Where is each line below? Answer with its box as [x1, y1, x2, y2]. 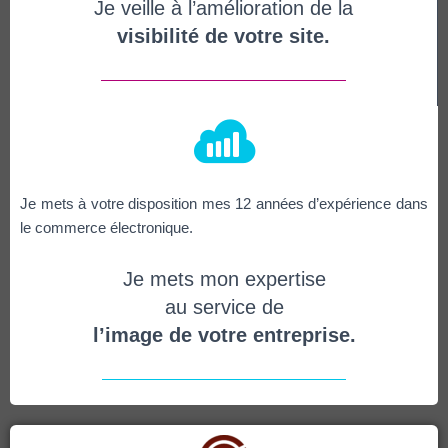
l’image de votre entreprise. [92, 324, 356, 346]
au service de [164, 296, 284, 318]
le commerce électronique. [20, 219, 193, 236]
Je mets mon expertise [122, 268, 326, 290]
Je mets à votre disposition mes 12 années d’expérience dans [20, 195, 428, 212]
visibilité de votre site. [117, 25, 330, 47]
